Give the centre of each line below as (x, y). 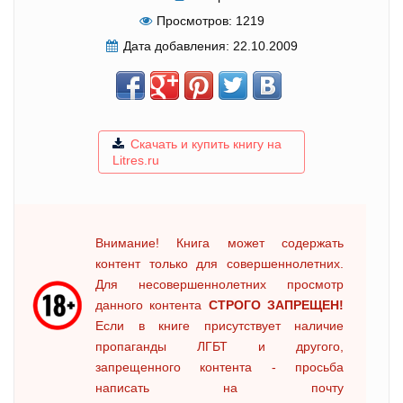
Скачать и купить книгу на (206, 143)
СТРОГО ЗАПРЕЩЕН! (276, 304)
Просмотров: (194, 20)
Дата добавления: (176, 45)
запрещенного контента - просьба (219, 367)
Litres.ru (136, 160)
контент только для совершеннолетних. (219, 263)
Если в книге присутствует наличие (219, 325)
